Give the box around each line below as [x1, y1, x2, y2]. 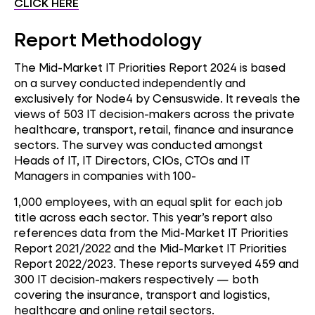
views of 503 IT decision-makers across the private [14, 105, 295, 121]
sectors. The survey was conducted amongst [14, 136, 263, 152]
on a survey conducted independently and [14, 75, 245, 90]
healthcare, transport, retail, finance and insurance [14, 121, 294, 136]
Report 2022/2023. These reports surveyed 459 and [14, 256, 299, 271]
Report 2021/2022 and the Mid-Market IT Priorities [14, 240, 287, 256]
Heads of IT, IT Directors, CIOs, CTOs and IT [14, 152, 250, 167]
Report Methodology [14, 27, 202, 52]
